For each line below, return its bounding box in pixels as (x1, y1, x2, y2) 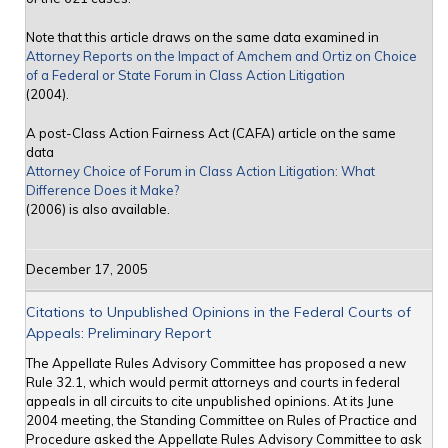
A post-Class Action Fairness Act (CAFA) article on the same (26, 125, 396, 142)
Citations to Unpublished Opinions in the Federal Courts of (26, 303, 411, 322)
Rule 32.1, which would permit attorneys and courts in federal (26, 374, 400, 391)
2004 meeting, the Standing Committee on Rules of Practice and (26, 412, 417, 429)
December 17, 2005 (26, 261, 148, 278)
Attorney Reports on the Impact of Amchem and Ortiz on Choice (26, 48, 417, 65)
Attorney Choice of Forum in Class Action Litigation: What (26, 163, 375, 180)
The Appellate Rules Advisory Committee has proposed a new (26, 355, 406, 372)
